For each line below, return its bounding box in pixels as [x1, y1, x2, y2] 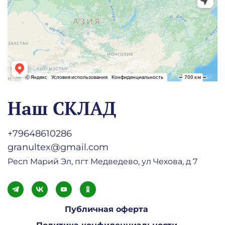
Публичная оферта [65, 204, 148, 214]
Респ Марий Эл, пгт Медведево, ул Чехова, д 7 [8, 156, 197, 166]
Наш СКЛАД [8, 96, 116, 120]
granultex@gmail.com [8, 141, 108, 153]
